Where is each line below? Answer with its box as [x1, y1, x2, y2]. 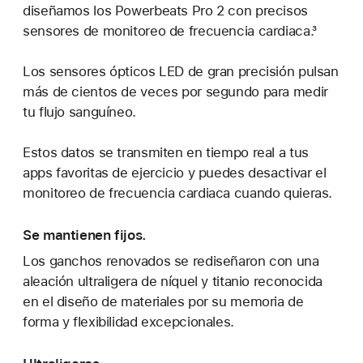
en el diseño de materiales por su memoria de [23, 293, 304, 310]
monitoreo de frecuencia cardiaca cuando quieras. [23, 184, 333, 201]
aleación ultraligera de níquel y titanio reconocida [23, 272, 322, 289]
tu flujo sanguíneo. [23, 103, 136, 120]
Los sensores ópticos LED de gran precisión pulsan [23, 62, 339, 79]
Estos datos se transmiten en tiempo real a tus [23, 143, 309, 160]
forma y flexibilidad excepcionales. [23, 313, 234, 330]
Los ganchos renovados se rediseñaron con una [23, 252, 319, 269]
